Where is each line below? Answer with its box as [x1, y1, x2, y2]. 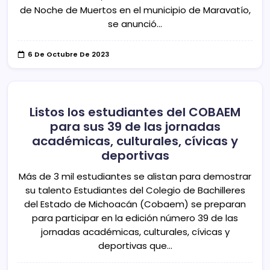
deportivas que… [98, 239, 172, 252]
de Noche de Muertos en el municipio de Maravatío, [19, 4, 251, 17]
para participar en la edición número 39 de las [32, 211, 238, 224]
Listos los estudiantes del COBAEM [30, 103, 240, 121]
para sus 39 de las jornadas [49, 118, 221, 135]
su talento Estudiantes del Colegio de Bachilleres [25, 183, 245, 196]
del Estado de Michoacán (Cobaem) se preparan [24, 197, 246, 210]
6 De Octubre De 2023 [28, 49, 110, 60]
